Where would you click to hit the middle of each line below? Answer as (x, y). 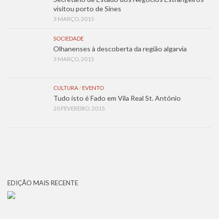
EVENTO (93, 88)
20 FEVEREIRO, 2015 (79, 109)
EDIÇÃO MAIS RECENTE (43, 183)
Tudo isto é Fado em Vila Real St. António (117, 98)
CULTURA (66, 88)
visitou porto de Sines (87, 9)
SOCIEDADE (68, 39)
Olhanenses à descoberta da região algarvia (120, 49)
